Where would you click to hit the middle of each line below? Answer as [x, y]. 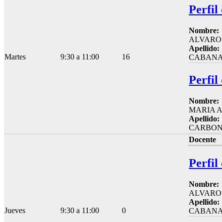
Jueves [15, 210]
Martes [15, 56]
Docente [202, 139]
